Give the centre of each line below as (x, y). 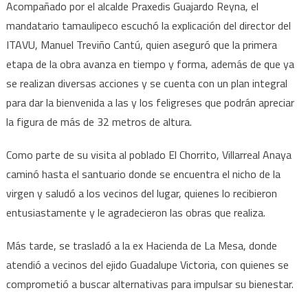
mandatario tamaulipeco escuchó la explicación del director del (148, 26)
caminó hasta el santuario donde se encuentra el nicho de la (143, 174)
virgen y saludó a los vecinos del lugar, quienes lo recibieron (141, 194)
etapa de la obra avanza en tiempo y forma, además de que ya (150, 64)
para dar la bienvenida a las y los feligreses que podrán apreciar (150, 103)
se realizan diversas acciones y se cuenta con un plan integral (146, 84)
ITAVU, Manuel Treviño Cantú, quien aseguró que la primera (141, 45)
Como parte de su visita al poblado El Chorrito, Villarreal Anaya (148, 155)
